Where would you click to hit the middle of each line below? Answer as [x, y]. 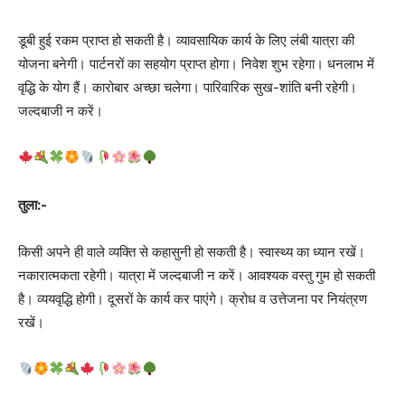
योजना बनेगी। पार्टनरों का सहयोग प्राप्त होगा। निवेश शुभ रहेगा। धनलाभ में [196, 63]
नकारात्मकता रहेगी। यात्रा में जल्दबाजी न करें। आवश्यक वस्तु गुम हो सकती [197, 275]
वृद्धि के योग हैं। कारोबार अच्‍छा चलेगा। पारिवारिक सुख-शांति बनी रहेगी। [188, 87]
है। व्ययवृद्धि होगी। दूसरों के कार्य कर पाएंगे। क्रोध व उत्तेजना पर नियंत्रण [193, 298]
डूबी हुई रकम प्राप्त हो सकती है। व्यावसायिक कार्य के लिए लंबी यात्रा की [186, 40]
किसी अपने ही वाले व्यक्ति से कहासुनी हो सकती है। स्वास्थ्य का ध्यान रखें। [192, 251]
